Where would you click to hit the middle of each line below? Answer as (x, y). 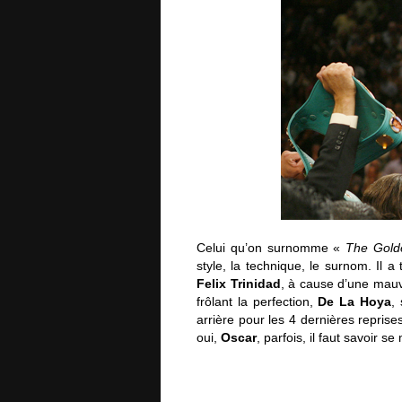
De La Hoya (354, 301)
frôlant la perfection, (258, 301)
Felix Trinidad (239, 284)
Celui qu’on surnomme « (271, 248)
